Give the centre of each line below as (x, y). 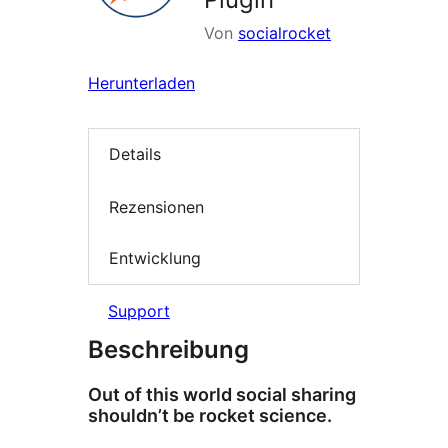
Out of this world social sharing (222, 394)
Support (139, 310)
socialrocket (284, 33)
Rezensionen (156, 206)
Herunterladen (141, 83)
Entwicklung (155, 258)
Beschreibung (168, 349)
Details (135, 154)
